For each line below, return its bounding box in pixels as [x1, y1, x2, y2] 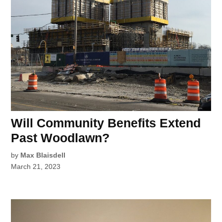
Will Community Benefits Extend [11, 115, 201, 130]
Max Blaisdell [20, 151, 66, 159]
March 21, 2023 [11, 162, 61, 170]
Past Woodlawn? [11, 130, 110, 145]
